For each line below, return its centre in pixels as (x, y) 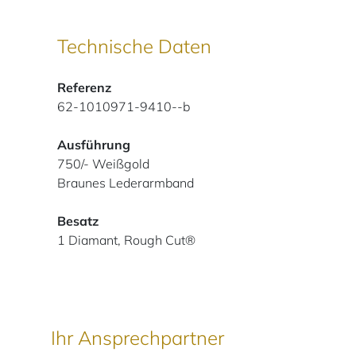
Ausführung (94, 144)
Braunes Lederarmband (126, 182)
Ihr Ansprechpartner (137, 337)
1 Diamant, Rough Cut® (126, 240)
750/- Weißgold (103, 163)
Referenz (84, 87)
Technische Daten (134, 46)
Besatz (78, 221)
